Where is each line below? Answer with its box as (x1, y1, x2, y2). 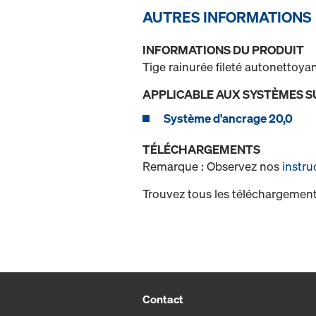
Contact (142, 291, 183, 308)
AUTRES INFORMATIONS (142, 7, 312, 28)
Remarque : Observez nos (142, 158, 282, 175)
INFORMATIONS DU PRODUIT (142, 42, 304, 59)
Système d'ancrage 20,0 (164, 110, 293, 127)
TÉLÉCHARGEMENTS (142, 141, 260, 158)
